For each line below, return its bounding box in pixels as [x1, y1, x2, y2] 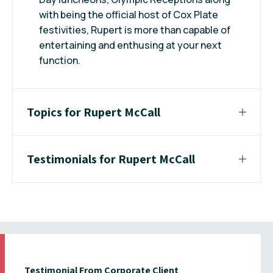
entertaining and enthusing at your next [39, 38, 222, 52]
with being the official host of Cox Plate [39, 7, 218, 21]
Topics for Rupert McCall [27, 104, 160, 120]
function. [39, 53, 80, 67]
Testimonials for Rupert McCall [27, 151, 195, 167]
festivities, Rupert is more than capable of [39, 23, 230, 37]
